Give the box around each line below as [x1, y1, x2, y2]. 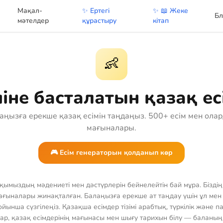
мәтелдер [17, 16, 49, 25]
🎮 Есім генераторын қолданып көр [50, 148, 173, 157]
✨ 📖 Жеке [153, 6, 189, 15]
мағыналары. [87, 122, 136, 133]
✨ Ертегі [82, 6, 110, 15]
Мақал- [17, 6, 43, 15]
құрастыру [82, 16, 116, 25]
